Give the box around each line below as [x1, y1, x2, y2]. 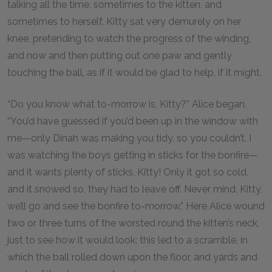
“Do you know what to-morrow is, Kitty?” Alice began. [7, 98, 246, 110]
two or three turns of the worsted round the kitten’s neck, [7, 217, 259, 229]
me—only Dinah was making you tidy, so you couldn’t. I [7, 132, 251, 144]
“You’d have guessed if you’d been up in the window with [7, 115, 258, 127]
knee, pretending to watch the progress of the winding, [7, 33, 251, 44]
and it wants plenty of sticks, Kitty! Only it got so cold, [7, 166, 248, 178]
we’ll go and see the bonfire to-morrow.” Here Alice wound [7, 200, 265, 212]
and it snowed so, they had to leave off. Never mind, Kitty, [7, 183, 262, 195]
